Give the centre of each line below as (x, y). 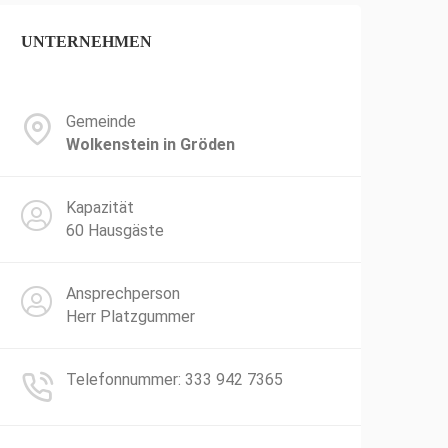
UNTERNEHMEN (86, 41)
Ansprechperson (123, 293)
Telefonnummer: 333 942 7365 (174, 379)
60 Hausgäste (115, 230)
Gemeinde (101, 121)
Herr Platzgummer (130, 316)
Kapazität (100, 207)
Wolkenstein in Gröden (150, 144)
